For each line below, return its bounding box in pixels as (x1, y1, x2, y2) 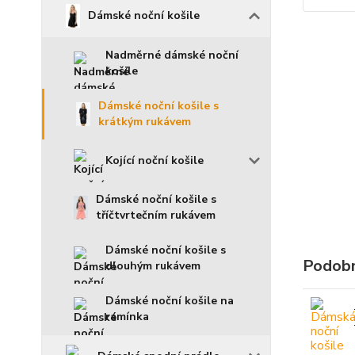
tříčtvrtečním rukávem (96, 208, 216, 223)
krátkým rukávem (98, 114, 191, 129)
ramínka (105, 309, 149, 324)
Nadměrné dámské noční (105, 48, 239, 63)
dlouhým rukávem (105, 258, 200, 273)
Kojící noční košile (105, 153, 204, 168)
